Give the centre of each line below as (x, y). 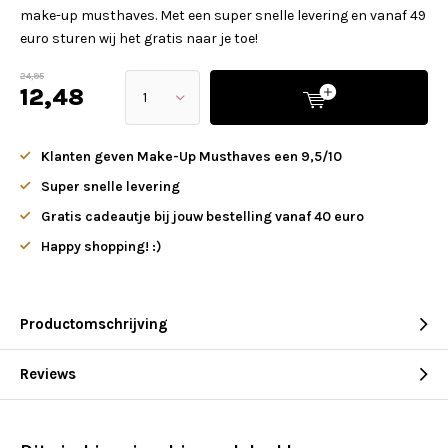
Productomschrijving (94, 324)
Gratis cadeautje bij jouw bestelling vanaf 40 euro (202, 216)
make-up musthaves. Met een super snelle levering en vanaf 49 (223, 15)
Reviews (48, 374)
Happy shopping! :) (101, 246)
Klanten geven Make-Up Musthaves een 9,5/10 (191, 156)
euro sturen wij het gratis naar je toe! (139, 38)
